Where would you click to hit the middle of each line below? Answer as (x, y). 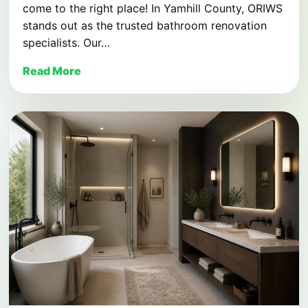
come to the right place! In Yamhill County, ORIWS (153, 9)
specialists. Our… (66, 43)
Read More (52, 71)
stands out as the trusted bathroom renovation (145, 26)
